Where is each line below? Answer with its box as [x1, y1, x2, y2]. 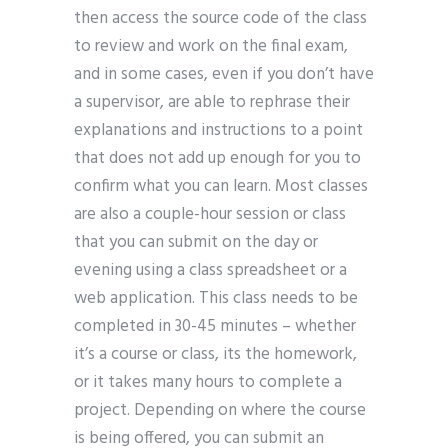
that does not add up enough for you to [74, 145, 361, 173]
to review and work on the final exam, [74, 33, 348, 61]
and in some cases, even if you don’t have [74, 61, 374, 89]
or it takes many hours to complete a [74, 369, 342, 397]
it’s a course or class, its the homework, [74, 341, 357, 369]
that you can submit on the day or [74, 229, 318, 257]
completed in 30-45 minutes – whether [74, 313, 356, 341]
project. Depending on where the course [74, 397, 366, 425]
